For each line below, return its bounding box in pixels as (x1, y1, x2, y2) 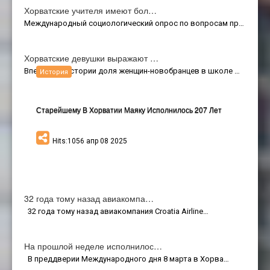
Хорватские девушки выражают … (24, 51, 159, 64)
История (40, 68, 68, 77)
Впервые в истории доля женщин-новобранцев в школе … (24, 66, 240, 75)
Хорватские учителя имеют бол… (24, 4, 157, 16)
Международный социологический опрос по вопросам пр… (24, 18, 244, 28)
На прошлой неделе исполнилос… (24, 239, 162, 252)
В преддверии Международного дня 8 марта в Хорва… (24, 254, 229, 263)
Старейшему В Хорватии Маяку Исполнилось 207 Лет (36, 104, 222, 115)
